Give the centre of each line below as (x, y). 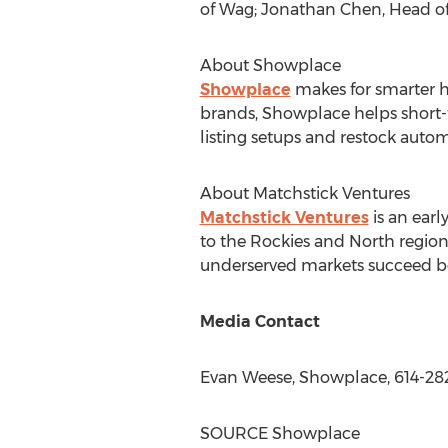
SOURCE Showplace (279, 433)
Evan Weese (245, 377)
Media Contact (259, 321)
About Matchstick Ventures (304, 193)
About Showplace (270, 65)
